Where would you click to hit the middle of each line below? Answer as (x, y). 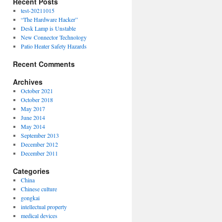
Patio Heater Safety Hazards (54, 46)
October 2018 (37, 100)
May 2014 (33, 126)
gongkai (30, 198)
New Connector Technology (54, 37)
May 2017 (33, 109)
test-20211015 (37, 10)
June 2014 (33, 117)
